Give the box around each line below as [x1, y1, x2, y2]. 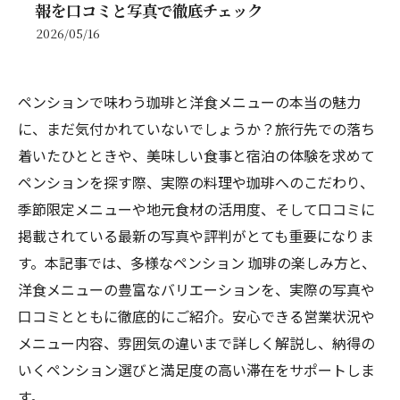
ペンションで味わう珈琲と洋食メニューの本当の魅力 [18, 91, 361, 112]
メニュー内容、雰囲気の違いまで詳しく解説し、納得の [18, 332, 375, 354]
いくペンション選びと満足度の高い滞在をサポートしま [18, 359, 375, 380]
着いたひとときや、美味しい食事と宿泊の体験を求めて [18, 145, 375, 166]
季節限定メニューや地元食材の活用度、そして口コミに [18, 198, 375, 220]
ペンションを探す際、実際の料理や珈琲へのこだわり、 [18, 171, 374, 193]
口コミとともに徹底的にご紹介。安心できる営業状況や [18, 305, 375, 327]
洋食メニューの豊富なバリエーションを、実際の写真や [18, 279, 375, 300]
